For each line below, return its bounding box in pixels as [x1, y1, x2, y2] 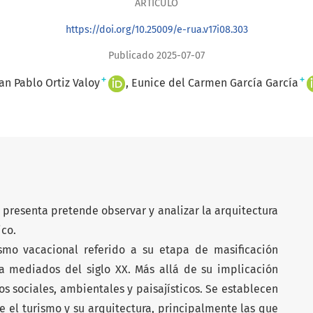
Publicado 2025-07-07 [108, 49, 205, 61]
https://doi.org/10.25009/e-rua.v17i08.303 [65, 23, 248, 36]
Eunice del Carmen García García [131, 75, 298, 89]
